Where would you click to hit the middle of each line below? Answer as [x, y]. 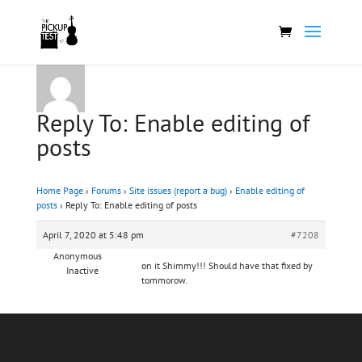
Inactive [83, 270]
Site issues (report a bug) [178, 190]
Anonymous [78, 256]
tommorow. [164, 280]
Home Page [59, 190]
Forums [106, 190]
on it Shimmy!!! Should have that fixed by [227, 265]
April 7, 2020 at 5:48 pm [93, 235]
